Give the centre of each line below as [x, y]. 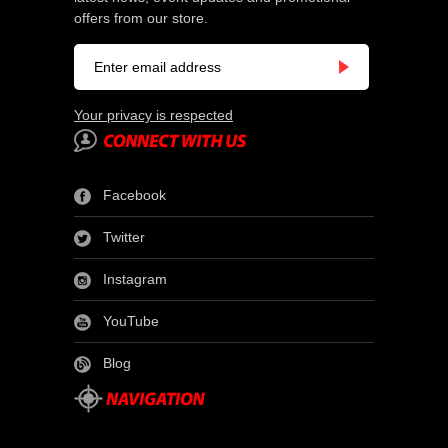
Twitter [124, 237]
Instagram [135, 279]
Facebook [134, 195]
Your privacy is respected [153, 115]
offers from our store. [141, 18]
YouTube [131, 321]
